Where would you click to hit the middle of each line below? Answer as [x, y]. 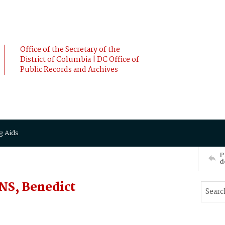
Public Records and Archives [69, 70]
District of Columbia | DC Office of [80, 60]
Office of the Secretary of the [70, 50]
